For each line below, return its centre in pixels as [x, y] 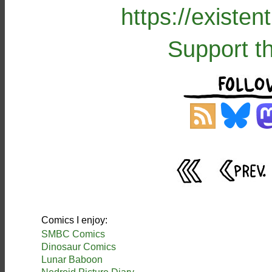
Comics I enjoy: [74, 220]
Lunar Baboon [72, 260]
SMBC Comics [73, 234]
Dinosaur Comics [79, 247]
